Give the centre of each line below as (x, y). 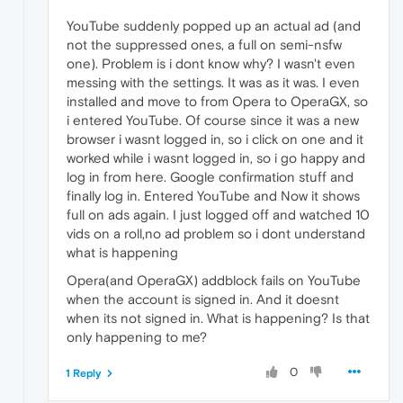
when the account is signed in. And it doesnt (203, 299)
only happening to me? (137, 336)
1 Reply (84, 373)
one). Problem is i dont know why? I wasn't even (211, 63)
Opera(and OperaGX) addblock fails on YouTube (214, 280)
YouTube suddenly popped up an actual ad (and (214, 25)
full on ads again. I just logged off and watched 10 (218, 214)
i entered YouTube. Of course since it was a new (213, 120)
